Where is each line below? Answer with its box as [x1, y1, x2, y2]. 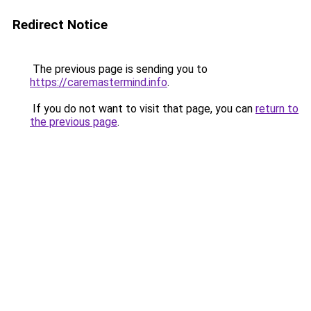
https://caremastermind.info [30, 76, 167, 89]
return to [255, 102, 299, 115]
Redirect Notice [12, 17, 108, 33]
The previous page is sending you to [30, 62, 208, 76]
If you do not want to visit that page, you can [30, 102, 255, 115]
